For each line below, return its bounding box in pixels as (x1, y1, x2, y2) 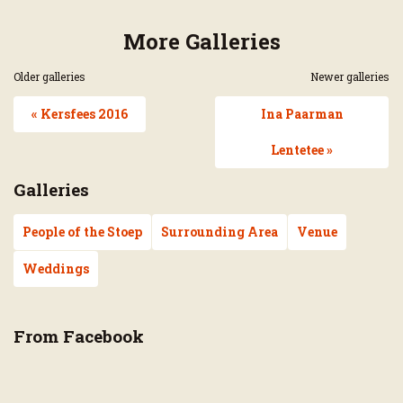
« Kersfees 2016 (31, 104, 128, 122)
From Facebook (13, 324, 144, 347)
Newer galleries (310, 68, 390, 84)
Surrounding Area (161, 222, 278, 240)
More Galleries (122, 26, 281, 56)
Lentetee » (271, 140, 333, 158)
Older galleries (13, 68, 85, 84)
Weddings (22, 259, 89, 277)
